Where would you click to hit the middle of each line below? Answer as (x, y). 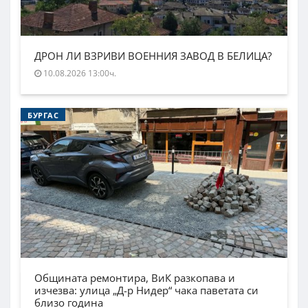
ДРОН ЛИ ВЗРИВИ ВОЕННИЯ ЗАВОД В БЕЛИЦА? (153, 55)
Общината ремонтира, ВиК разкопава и (135, 278)
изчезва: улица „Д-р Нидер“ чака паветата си (146, 290)
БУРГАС (43, 115)
